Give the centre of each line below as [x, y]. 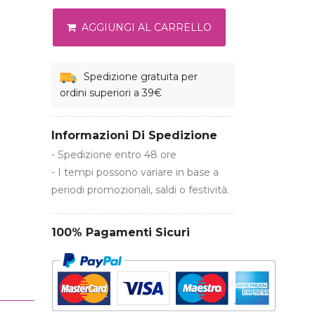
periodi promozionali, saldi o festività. [140, 190]
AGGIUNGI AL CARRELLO [145, 28]
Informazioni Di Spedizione [134, 136]
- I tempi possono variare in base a [135, 173]
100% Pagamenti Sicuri [121, 233]
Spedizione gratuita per [141, 76]
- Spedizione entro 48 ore [114, 155]
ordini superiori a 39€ [111, 93]
